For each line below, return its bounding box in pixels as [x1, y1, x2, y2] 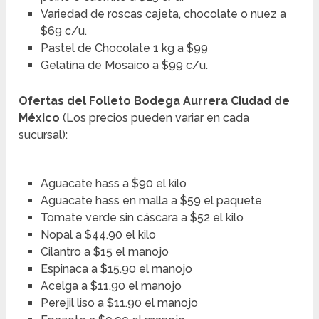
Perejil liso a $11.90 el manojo [40, 296, 198, 310]
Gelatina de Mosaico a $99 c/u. [40, 58, 208, 73]
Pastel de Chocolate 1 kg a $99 [40, 41, 208, 56]
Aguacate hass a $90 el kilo [40, 176, 187, 190]
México [19, 110, 61, 125]
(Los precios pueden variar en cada [60, 110, 250, 125]
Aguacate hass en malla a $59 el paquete [40, 193, 262, 207]
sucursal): [19, 127, 68, 142]
